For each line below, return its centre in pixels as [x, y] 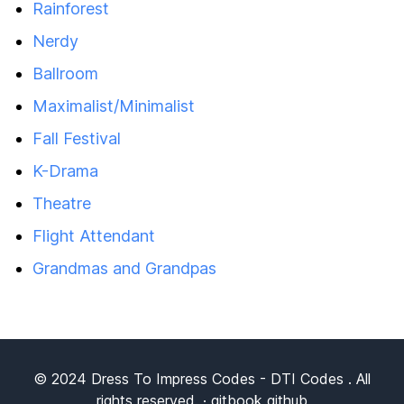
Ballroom [65, 73]
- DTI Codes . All [313, 379]
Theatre [62, 203]
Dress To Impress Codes [173, 379]
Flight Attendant [94, 236]
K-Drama [65, 171]
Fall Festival [77, 138]
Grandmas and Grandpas [124, 268]
